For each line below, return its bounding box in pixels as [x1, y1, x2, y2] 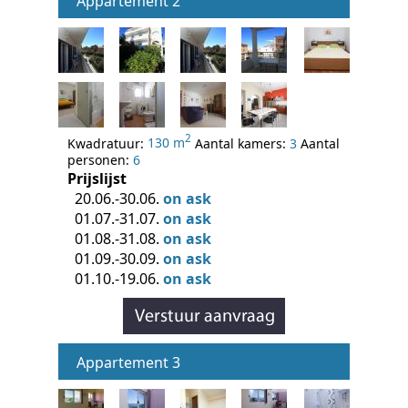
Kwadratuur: [67, 134, 148, 152]
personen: [67, 151, 133, 169]
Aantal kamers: [191, 134, 290, 152]
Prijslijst [67, 168, 127, 189]
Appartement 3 [76, 352, 180, 373]
